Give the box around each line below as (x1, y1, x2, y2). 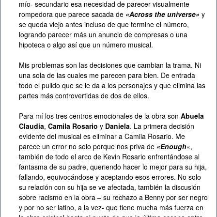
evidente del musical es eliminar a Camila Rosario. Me (19, 131, 185, 141)
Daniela (105, 121, 130, 131)
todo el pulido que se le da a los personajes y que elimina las (19, 80, 205, 91)
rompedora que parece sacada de (19, 9, 125, 19)
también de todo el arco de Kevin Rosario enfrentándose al (19, 152, 200, 162)
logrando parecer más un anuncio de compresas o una (19, 30, 187, 40)
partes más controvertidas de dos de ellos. (19, 91, 149, 101)
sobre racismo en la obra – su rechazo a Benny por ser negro (19, 192, 208, 202)
